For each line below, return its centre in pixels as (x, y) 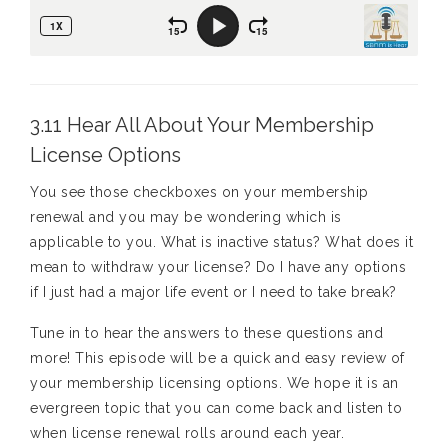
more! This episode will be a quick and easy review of (217, 358)
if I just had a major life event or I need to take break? (213, 292)
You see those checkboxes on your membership (199, 192)
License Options (105, 155)
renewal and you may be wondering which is (186, 217)
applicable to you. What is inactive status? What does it (221, 242)
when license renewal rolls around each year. (187, 433)
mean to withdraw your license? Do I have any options (218, 267)
